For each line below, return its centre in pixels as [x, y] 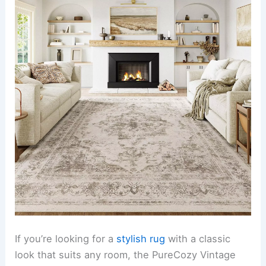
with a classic [198, 239]
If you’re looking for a [66, 239]
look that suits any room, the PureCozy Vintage [126, 255]
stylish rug [141, 239]
